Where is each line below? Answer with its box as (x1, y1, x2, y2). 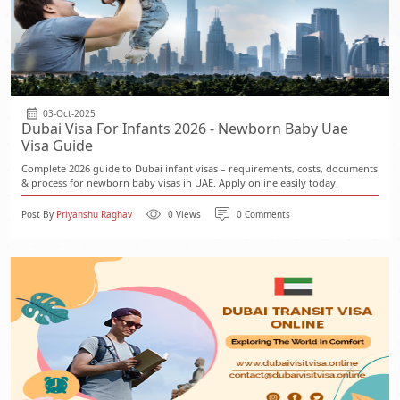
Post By (21, 207, 56, 221)
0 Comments (237, 207, 290, 221)
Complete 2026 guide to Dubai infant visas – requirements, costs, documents (21, 162, 378, 175)
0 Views (168, 207, 201, 221)
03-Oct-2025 (43, 106, 96, 120)
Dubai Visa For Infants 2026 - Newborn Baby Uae (21, 119, 348, 138)
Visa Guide (21, 136, 93, 155)
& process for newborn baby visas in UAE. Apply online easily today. (21, 176, 338, 189)
